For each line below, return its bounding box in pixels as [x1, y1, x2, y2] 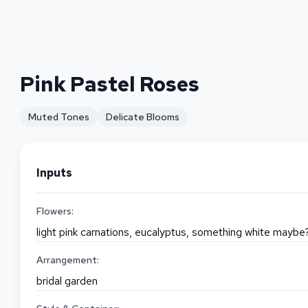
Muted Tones [28, 111, 90, 123]
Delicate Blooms [106, 111, 180, 123]
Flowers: [36, 205, 74, 217]
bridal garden [36, 274, 98, 288]
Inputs [36, 166, 73, 180]
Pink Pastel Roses [20, 70, 200, 98]
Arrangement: [36, 254, 100, 266]
